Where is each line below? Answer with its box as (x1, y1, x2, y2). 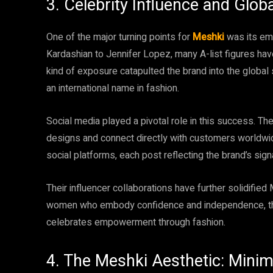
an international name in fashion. (46, 81, 179, 96)
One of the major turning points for (46, 30, 193, 44)
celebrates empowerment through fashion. (46, 215, 225, 230)
